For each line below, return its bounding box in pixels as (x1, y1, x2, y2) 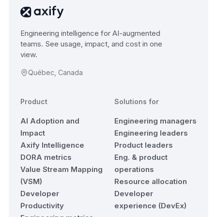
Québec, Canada (28, 68, 83, 77)
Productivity (20, 201, 64, 210)
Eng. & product (114, 152, 168, 162)
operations (114, 164, 154, 174)
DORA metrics (20, 152, 72, 162)
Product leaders (114, 140, 173, 150)
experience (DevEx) (114, 201, 186, 210)
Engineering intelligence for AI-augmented (20, 28, 160, 38)
